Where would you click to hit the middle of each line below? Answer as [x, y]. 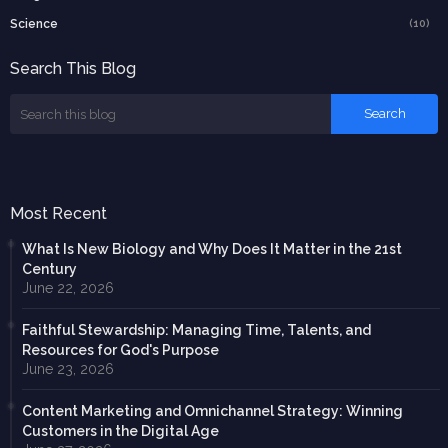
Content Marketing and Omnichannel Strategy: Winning [212, 411]
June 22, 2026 [68, 288]
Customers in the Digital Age [120, 431]
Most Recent [58, 214]
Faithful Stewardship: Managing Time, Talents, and [196, 330]
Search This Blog [73, 69]
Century [49, 269]
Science [34, 24]
